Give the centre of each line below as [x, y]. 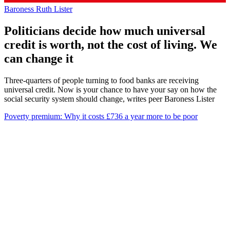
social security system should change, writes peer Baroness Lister [109, 99]
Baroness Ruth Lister [38, 9]
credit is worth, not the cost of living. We [111, 44]
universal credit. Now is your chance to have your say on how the [110, 89]
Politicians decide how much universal [105, 31]
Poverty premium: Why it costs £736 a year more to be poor [101, 116]
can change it [39, 58]
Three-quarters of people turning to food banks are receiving [101, 80]
